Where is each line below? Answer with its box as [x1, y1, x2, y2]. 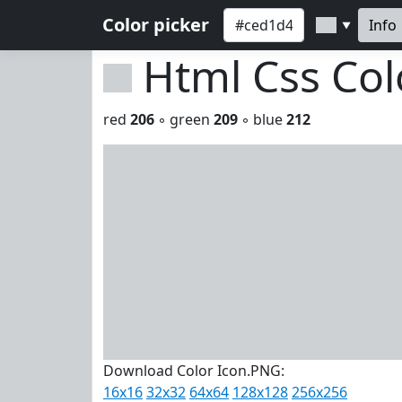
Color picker [102, 13, 209, 37]
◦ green [154, 109, 214, 129]
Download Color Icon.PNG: [103, 361, 284, 380]
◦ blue [238, 109, 286, 129]
